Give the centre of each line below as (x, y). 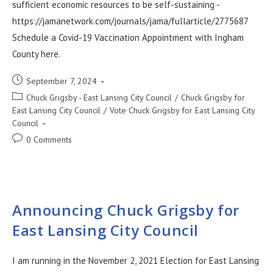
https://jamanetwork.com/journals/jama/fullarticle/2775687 (130, 21)
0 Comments (49, 140)
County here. (36, 54)
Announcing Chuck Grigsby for (126, 210)
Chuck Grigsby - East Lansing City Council (99, 97)
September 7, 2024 (62, 81)
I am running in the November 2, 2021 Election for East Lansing (136, 261)
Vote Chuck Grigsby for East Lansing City (182, 110)
